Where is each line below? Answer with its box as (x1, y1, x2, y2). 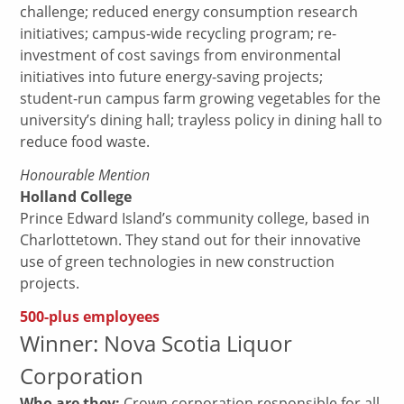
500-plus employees (20, 306, 161, 326)
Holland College (20, 187, 133, 207)
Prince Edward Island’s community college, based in (20, 208, 371, 229)
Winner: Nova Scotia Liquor (20, 327, 293, 358)
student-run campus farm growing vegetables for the (20, 88, 381, 109)
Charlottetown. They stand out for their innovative (20, 230, 362, 251)
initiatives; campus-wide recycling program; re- (20, 23, 337, 44)
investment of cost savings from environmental (20, 45, 342, 66)
